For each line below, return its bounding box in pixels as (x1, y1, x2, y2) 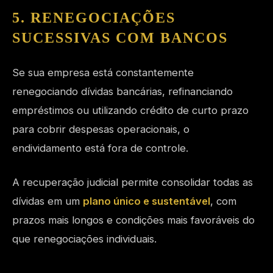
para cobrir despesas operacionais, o (12, 123, 190, 136)
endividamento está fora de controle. (12, 142, 188, 155)
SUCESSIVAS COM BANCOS (12, 30, 228, 46)
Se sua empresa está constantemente (12, 66, 194, 79)
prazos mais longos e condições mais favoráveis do (12, 214, 255, 227)
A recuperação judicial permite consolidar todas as (12, 176, 253, 189)
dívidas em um (12, 195, 83, 208)
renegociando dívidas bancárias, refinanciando (12, 85, 233, 98)
